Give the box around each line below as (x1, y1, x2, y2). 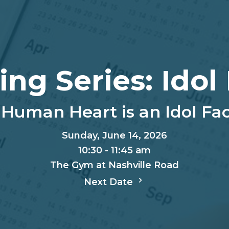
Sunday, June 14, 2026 (62, 130, 167, 141)
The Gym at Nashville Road (50, 159, 179, 171)
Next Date (84, 176, 135, 188)
